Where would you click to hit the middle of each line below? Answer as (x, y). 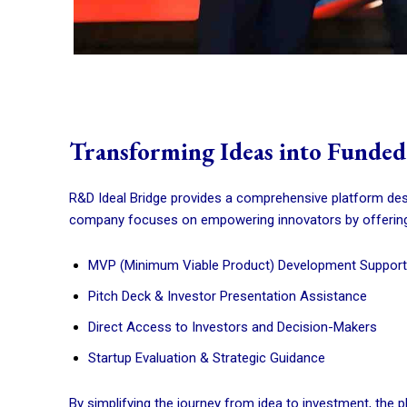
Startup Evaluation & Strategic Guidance (207, 357)
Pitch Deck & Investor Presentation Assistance (228, 296)
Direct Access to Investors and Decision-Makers (233, 327)
